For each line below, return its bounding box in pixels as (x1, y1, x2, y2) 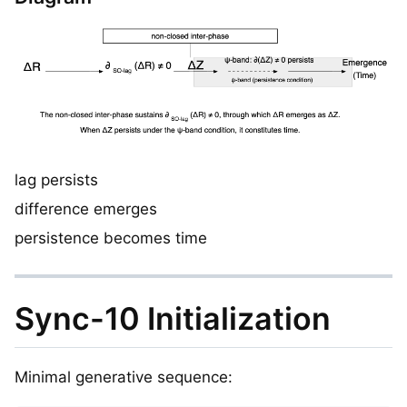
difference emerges (15, 199, 157, 218)
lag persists (15, 170, 98, 189)
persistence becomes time (15, 228, 207, 247)
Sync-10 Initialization (15, 300, 331, 337)
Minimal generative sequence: (15, 368, 233, 387)
